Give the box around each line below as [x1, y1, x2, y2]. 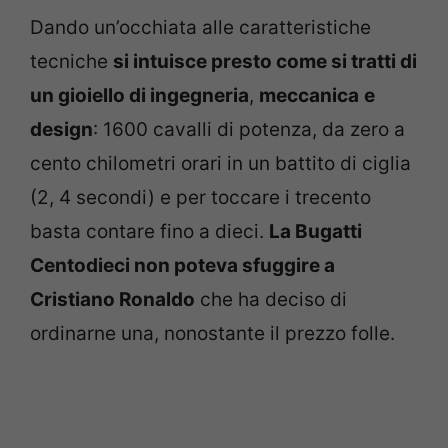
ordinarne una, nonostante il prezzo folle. [30, 321, 395, 345]
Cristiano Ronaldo [30, 287, 195, 311]
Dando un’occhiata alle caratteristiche [30, 15, 371, 39]
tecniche [30, 49, 113, 73]
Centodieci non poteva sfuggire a [30, 253, 335, 277]
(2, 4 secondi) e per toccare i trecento [30, 185, 371, 209]
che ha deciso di [195, 287, 347, 311]
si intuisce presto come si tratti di [113, 49, 417, 73]
